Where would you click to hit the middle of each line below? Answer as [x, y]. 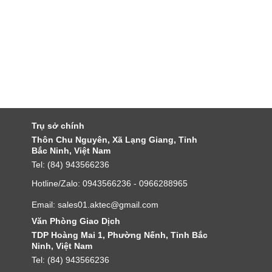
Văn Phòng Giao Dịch [76, 221]
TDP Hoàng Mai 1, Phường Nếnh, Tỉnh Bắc [120, 235]
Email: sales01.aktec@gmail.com [95, 205]
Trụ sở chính [58, 126]
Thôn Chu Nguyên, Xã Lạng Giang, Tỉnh [114, 140]
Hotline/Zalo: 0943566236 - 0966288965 [110, 183]
